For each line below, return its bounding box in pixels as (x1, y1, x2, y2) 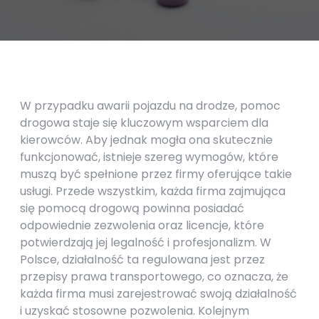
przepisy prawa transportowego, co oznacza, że (20, 268, 288, 285)
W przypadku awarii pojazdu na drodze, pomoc (20, 98, 281, 114)
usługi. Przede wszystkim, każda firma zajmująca (20, 183, 286, 199)
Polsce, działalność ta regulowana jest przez (20, 251, 265, 268)
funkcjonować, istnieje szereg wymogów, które (20, 149, 278, 165)
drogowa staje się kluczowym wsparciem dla (20, 115, 268, 131)
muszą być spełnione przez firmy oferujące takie (20, 166, 292, 182)
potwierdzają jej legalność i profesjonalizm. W (20, 234, 271, 251)
